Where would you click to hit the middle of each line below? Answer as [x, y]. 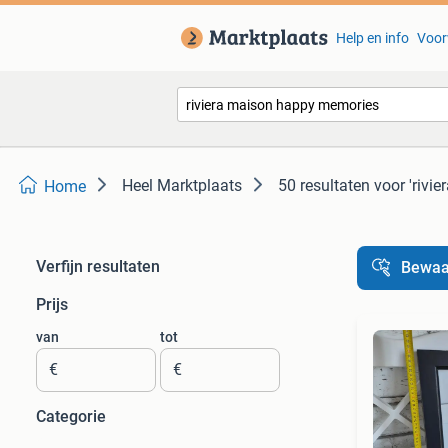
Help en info [372, 38]
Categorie [71, 416]
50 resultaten [324, 185]
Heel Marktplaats [182, 185]
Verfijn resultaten [98, 266]
